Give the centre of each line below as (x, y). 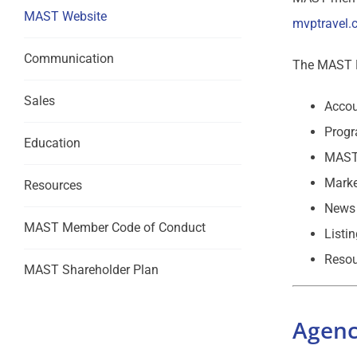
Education (52, 143)
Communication (69, 59)
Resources (53, 185)
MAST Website (65, 16)
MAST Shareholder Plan (91, 270)
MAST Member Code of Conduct (114, 228)
